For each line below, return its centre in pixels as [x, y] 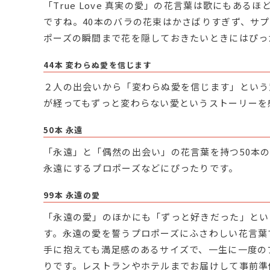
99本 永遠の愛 [72, 195]
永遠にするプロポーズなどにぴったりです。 [141, 168]
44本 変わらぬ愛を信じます [98, 65]
